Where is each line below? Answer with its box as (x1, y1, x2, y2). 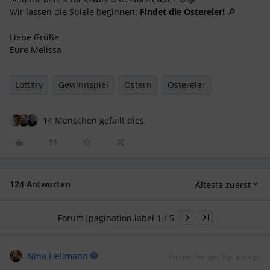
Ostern (124, 79, 152, 91)
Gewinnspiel (58, 79, 108, 91)
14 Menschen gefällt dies (43, 115, 144, 127)
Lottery (15, 79, 43, 91)
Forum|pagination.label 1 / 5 (57, 212, 174, 224)
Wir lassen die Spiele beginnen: (10, 6, 140, 18)
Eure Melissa (10, 44, 61, 56)
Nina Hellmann (27, 250, 88, 262)
